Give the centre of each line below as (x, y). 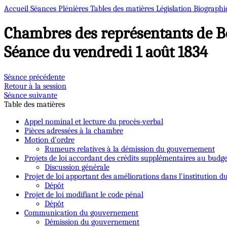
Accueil (17, 9)
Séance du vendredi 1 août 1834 (106, 52)
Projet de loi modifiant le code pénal (84, 194)
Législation (175, 9)
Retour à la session (35, 86)
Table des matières (34, 104)
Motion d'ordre (49, 140)
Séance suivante (31, 95)
